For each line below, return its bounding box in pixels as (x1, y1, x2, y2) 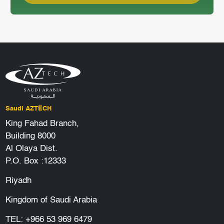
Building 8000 (5, 131, 55, 140)
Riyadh (5, 176, 31, 185)
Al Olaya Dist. (5, 144, 57, 153)
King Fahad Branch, (5, 119, 79, 128)
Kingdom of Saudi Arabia (5, 195, 97, 204)
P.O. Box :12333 (5, 156, 66, 165)
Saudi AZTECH (5, 105, 51, 112)
